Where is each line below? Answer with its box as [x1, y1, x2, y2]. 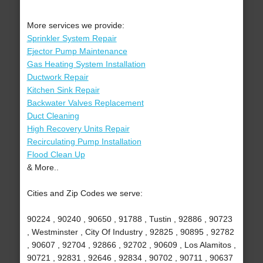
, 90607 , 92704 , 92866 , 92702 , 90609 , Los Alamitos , [26, 240, 236, 250]
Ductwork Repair [26, 72, 89, 82]
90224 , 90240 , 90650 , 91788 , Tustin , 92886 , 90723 [26, 214, 232, 224]
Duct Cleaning [26, 111, 79, 121]
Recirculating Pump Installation [26, 137, 141, 147]
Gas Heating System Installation [26, 59, 146, 69]
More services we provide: [26, 21, 124, 31]
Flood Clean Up [26, 150, 85, 160]
